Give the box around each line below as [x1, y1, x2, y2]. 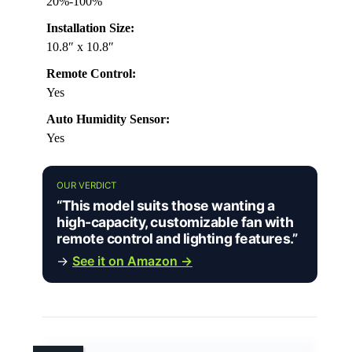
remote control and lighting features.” [57, 230, 298, 247]
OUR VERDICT [57, 180, 116, 192]
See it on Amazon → [72, 253, 192, 269]
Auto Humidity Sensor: [46, 112, 170, 126]
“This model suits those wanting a [57, 197, 275, 214]
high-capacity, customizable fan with [57, 214, 294, 231]
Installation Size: [46, 21, 134, 35]
